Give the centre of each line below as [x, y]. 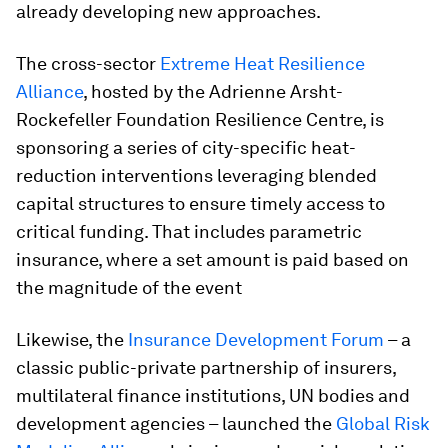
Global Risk [383, 423]
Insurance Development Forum [256, 339]
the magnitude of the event [129, 287]
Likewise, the [72, 339]
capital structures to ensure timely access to [200, 203]
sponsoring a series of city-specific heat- [186, 147]
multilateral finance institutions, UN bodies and [213, 395]
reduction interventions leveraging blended [196, 175]
